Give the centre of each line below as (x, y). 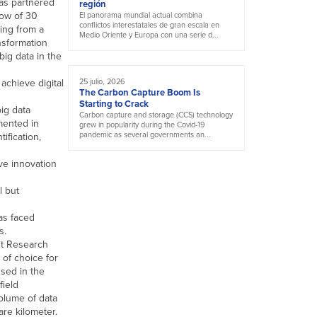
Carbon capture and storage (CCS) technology (156, 115)
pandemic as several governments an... (145, 135)
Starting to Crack (114, 104)
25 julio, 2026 (102, 82)
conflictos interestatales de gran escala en (149, 25)
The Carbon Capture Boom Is (140, 93)
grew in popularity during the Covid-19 (142, 125)
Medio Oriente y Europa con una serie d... (149, 35)
